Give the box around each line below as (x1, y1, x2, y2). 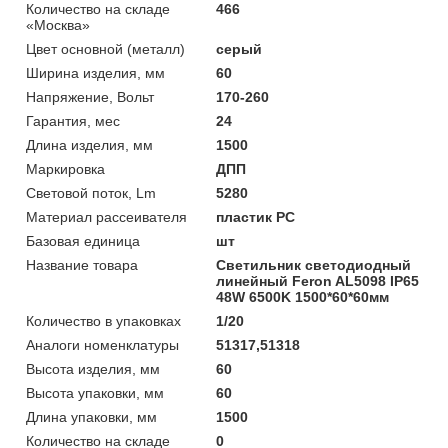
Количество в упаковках (26, 312, 181, 329)
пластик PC (216, 208, 296, 225)
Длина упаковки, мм (26, 408, 157, 425)
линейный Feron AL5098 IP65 (216, 272, 420, 289)
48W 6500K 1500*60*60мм (216, 288, 390, 305)
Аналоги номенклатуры (26, 336, 179, 353)
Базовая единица (26, 232, 140, 249)
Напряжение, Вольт (26, 88, 154, 105)
